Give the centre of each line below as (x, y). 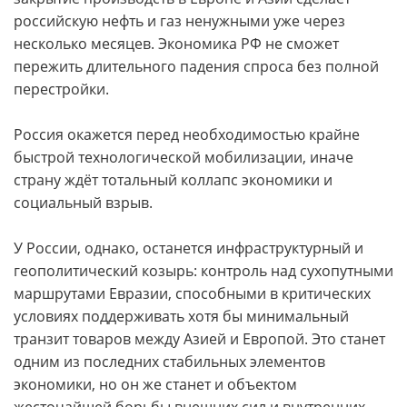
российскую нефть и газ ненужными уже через (179, 21)
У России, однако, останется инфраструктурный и (189, 248)
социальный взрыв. (83, 203)
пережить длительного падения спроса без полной (196, 66)
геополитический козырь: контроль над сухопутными (203, 271)
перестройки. (61, 89)
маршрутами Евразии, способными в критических (192, 293)
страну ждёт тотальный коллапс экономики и (173, 180)
